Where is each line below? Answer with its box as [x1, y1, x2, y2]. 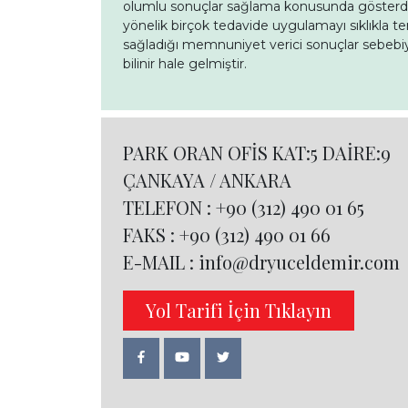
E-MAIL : [123, 249, 199, 274]
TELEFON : [123, 194, 216, 219]
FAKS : [123, 221, 179, 247]
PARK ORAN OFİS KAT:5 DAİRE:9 [123, 139, 391, 165]
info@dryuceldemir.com [199, 249, 400, 274]
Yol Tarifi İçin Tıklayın [146, 297, 331, 322]
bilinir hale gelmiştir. [123, 55, 247, 72]
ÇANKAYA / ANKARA [123, 167, 291, 192]
